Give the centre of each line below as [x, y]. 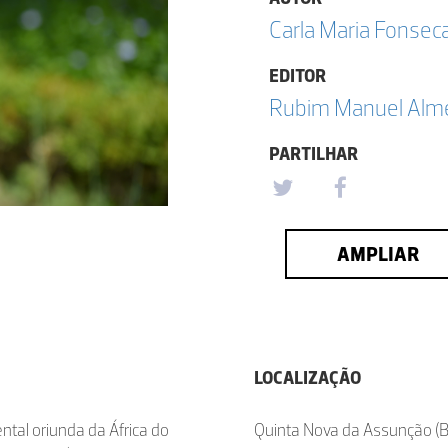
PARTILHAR [313, 154]
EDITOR [297, 76]
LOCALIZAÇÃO [307, 378]
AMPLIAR [377, 254]
